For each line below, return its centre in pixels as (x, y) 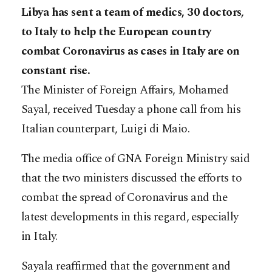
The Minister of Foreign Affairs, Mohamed (125, 90)
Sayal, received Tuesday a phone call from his (131, 109)
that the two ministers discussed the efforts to (132, 178)
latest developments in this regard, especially (130, 217)
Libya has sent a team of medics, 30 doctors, (133, 12)
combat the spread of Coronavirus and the (124, 197)
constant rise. (56, 70)
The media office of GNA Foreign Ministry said (136, 158)
